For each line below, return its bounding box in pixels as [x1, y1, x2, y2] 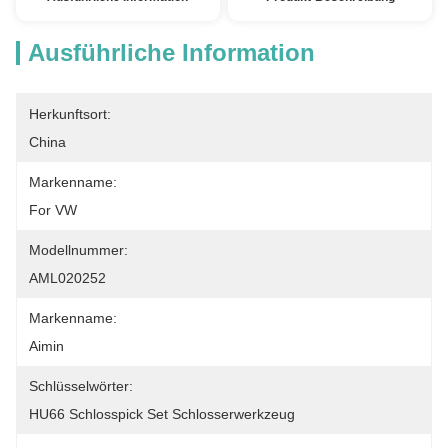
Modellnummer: [29, 242, 128, 258]
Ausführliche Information [28, 39, 315, 66]
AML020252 [29, 270, 106, 286]
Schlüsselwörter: [29, 378, 133, 394]
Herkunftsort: [29, 106, 111, 122]
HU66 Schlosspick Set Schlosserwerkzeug [29, 406, 295, 422]
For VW [29, 202, 77, 218]
